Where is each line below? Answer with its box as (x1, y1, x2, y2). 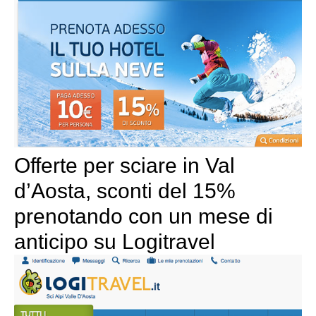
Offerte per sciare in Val (14, 153, 235, 177)
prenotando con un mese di (14, 204, 273, 228)
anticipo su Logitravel (14, 229, 215, 253)
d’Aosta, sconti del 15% (14, 178, 236, 202)
